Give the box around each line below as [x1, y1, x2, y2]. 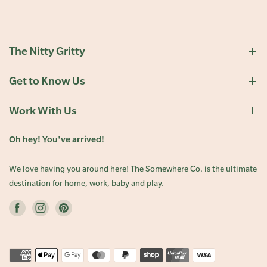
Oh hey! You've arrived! [9, 134, 104, 145]
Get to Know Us [9, 74, 85, 88]
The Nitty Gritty [9, 44, 85, 58]
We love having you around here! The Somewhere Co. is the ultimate [9, 164, 257, 174]
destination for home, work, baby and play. [9, 178, 164, 188]
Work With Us [9, 104, 77, 117]
